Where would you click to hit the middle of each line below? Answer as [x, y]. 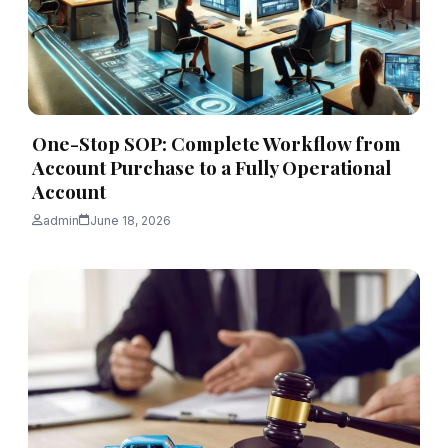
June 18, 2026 [130, 220]
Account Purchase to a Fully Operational [211, 166]
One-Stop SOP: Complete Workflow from [216, 142]
